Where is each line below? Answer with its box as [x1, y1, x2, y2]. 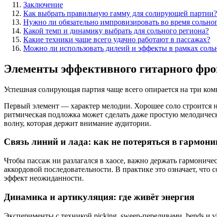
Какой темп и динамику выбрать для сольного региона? [23, 26, 209, 35]
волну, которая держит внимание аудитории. [4, 119, 151, 127]
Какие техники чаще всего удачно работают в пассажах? [23, 35, 210, 44]
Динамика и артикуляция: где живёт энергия [4, 191, 194, 202]
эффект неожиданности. [4, 174, 84, 183]
